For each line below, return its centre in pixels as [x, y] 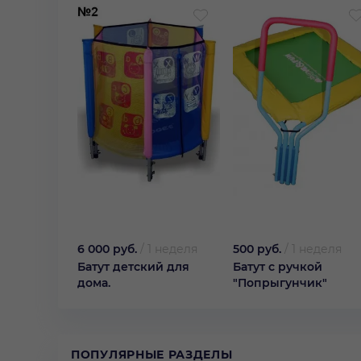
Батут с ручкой [278, 267]
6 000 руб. [107, 249]
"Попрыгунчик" [280, 283]
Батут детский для [133, 267]
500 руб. [257, 249]
